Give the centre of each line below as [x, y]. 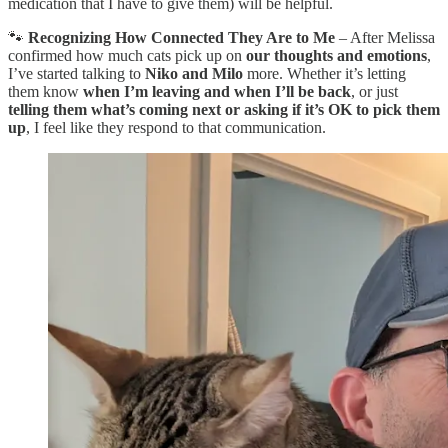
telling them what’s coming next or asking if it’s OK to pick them [224, 109]
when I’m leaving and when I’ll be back [217, 91]
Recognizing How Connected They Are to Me [181, 37]
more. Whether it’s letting [324, 73]
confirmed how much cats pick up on [127, 55]
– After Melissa [385, 37]
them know [45, 91]
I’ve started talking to [76, 73]
